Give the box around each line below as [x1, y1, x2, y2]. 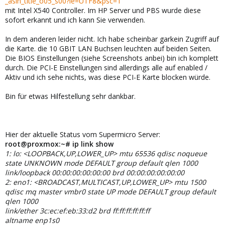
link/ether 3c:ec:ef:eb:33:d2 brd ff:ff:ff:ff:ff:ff [5, 206, 150, 215]
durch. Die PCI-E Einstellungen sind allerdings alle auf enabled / [5, 63, 207, 72]
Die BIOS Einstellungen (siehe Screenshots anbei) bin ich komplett [5, 53, 218, 63]
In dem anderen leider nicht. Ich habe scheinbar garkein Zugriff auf [5, 34, 219, 44]
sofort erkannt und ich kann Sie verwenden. [5, 15, 145, 25]
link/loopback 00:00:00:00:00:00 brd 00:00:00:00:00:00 [5, 168, 184, 177]
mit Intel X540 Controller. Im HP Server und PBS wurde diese [5, 6, 201, 15]
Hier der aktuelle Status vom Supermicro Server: [5, 130, 160, 139]
